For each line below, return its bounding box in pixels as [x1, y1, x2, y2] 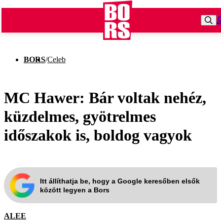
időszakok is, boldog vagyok [4, 126, 192, 144]
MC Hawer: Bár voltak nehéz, [4, 88, 206, 107]
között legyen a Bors [40, 185, 110, 194]
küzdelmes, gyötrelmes [4, 107, 156, 125]
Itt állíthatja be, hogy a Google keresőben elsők [40, 177, 200, 185]
